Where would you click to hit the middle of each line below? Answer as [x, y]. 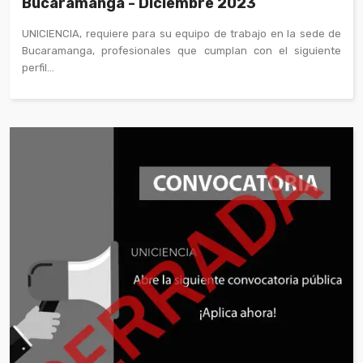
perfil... [38, 67]
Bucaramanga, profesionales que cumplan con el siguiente [181, 50]
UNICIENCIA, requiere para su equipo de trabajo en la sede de [181, 33]
